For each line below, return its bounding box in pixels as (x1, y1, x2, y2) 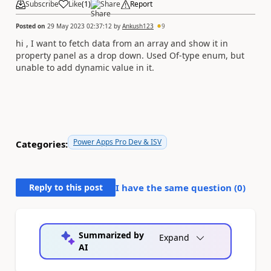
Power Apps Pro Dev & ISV (73, 136, 162, 147)
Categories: (16, 138, 68, 150)
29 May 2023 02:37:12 (47, 21, 112, 30)
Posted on (16, 21, 47, 30)
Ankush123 (122, 21, 154, 30)
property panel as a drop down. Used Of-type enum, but (16, 49, 244, 61)
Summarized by (79, 229, 145, 241)
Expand (159, 231, 189, 243)
